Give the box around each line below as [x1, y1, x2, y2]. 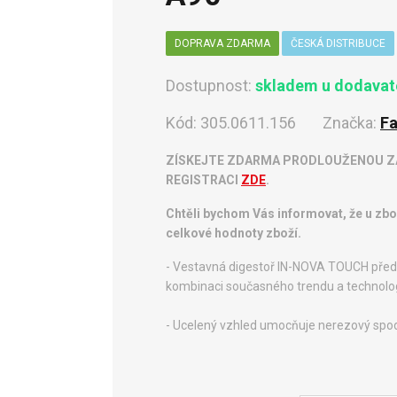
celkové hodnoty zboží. [166, 225, 301, 240]
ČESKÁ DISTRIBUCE [291, 36, 385, 50]
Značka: [323, 113, 380, 132]
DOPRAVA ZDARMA [175, 36, 270, 50]
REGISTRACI [166, 172, 241, 187]
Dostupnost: [166, 75, 255, 95]
